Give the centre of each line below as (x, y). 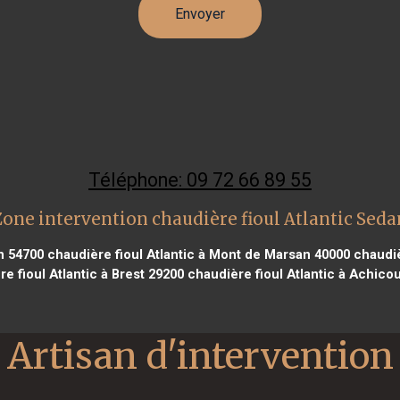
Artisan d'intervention (200, 355)
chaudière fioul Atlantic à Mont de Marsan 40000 (197, 254)
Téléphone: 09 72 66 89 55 (200, 179)
